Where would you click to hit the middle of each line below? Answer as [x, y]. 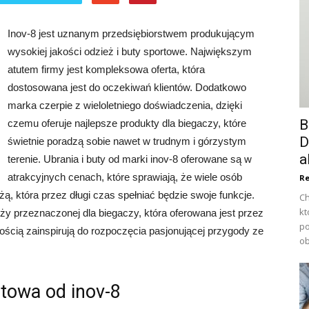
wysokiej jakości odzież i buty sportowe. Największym [130, 51]
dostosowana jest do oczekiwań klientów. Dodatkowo [127, 87]
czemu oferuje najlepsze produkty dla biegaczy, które [127, 123]
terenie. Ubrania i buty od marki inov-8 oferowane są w [130, 159]
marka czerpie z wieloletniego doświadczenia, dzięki [125, 105]
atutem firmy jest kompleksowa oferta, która [106, 69]
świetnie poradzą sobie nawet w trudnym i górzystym [127, 141]
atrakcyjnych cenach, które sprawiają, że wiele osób [125, 177]
